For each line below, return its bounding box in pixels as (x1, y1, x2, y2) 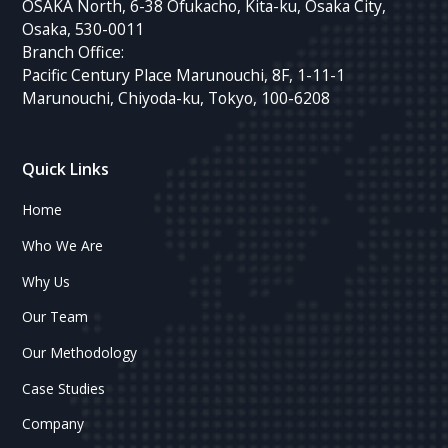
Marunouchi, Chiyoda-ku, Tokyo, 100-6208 (22, 86, 331, 109)
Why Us (22, 271, 71, 291)
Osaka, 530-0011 (22, 17, 145, 40)
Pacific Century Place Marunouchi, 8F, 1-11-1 (22, 63, 346, 86)
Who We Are (22, 235, 104, 255)
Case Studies (22, 378, 106, 398)
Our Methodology (22, 343, 138, 363)
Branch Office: (22, 40, 125, 63)
